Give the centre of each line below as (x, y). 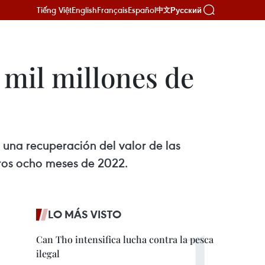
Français (112, 10)
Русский (186, 10)
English (84, 10)
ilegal (48, 253)
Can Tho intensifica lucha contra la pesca (125, 239)
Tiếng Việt (54, 10)
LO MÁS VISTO (85, 214)
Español (142, 10)
